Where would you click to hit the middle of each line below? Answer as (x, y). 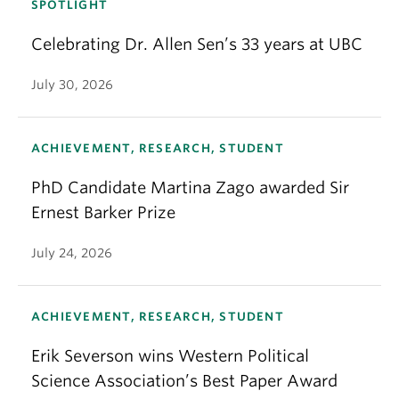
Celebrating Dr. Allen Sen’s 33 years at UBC (197, 44)
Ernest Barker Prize (103, 212)
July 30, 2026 (72, 84)
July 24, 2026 (72, 252)
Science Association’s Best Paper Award (184, 380)
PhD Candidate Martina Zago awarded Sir (190, 187)
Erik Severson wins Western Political (170, 355)
